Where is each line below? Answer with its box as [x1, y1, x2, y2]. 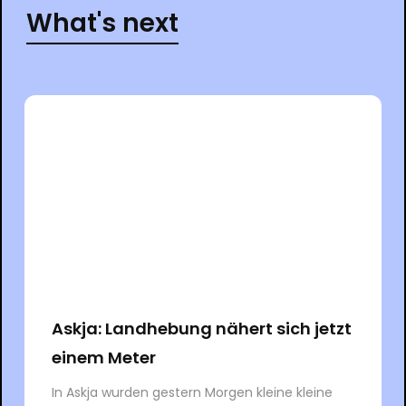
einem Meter [51, 345, 156, 369]
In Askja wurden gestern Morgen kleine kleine [51, 382, 333, 401]
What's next [25, 5, 179, 41]
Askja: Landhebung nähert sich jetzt [51, 316, 352, 340]
